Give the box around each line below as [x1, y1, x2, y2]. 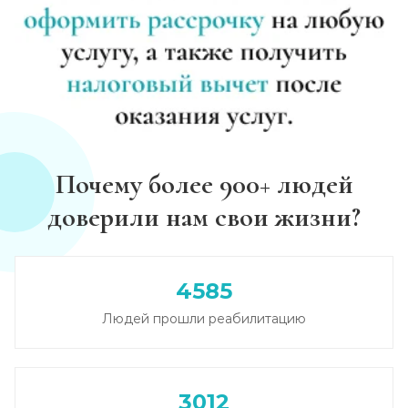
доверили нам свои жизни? [47, 200, 361, 234]
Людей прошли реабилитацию [102, 311, 306, 327]
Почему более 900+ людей [55, 168, 353, 201]
